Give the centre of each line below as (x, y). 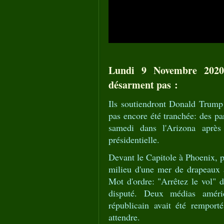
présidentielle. (134, 139)
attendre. (124, 217)
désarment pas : (143, 85)
